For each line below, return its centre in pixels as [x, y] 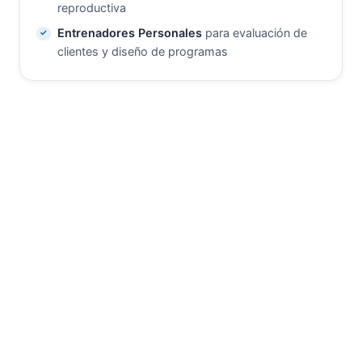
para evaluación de [254, 33]
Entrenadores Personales [129, 33]
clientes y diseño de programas [142, 52]
